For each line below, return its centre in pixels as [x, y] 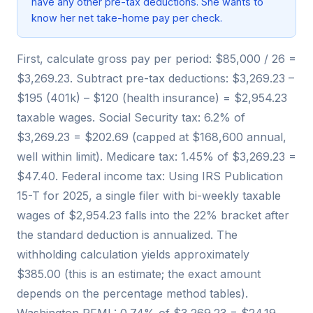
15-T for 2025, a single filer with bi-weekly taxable [149, 196]
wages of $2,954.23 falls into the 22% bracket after [153, 216]
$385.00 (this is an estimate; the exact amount [139, 274]
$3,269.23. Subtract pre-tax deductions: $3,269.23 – [155, 79]
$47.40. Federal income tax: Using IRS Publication [150, 176]
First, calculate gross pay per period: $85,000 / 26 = [156, 59]
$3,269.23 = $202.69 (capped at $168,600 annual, [152, 137]
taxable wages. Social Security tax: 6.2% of [131, 118]
